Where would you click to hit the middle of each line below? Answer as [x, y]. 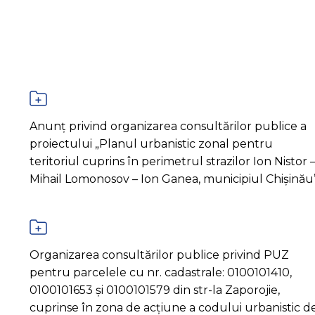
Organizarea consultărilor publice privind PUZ [159, 255]
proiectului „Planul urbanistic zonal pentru [151, 143]
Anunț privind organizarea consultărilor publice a [168, 126]
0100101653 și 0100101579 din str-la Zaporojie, [154, 290]
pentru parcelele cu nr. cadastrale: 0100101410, [160, 272]
